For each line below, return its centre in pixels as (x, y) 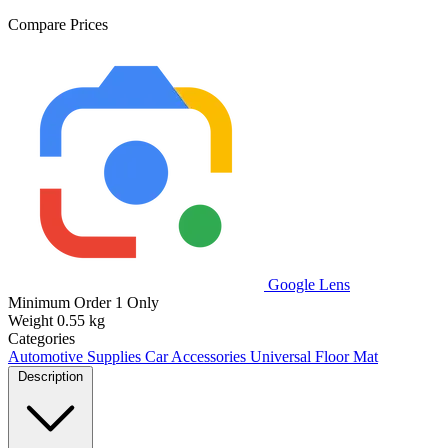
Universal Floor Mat (314, 356)
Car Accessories (197, 356)
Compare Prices (58, 24)
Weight (30, 320)
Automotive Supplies (76, 356)
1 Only (137, 302)
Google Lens (307, 284)
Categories (41, 338)
